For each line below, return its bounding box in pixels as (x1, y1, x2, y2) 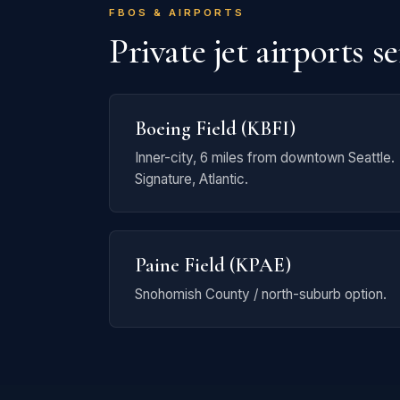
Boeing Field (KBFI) (135, 116, 296, 140)
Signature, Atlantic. (135, 171, 248, 187)
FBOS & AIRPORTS (109, 6, 245, 19)
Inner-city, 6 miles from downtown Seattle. (135, 149, 395, 166)
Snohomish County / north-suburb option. (135, 286, 387, 303)
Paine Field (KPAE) (135, 253, 291, 277)
